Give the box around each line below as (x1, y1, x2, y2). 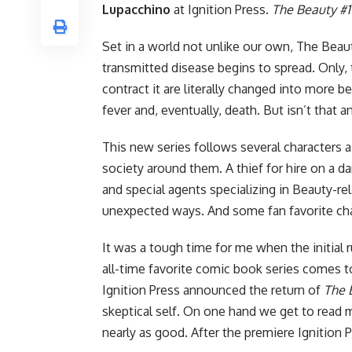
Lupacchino (102, 2, 170, 18)
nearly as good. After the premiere (102, 324, 298, 341)
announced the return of (180, 282, 324, 299)
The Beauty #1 (272, 2, 350, 18)
